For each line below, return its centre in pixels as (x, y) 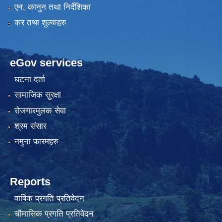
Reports (30, 182)
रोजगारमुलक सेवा (40, 111)
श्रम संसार (30, 126)
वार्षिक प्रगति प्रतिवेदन (49, 198)
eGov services (46, 63)
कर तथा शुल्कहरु (40, 23)
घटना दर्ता (29, 79)
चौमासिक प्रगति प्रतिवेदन (54, 214)
